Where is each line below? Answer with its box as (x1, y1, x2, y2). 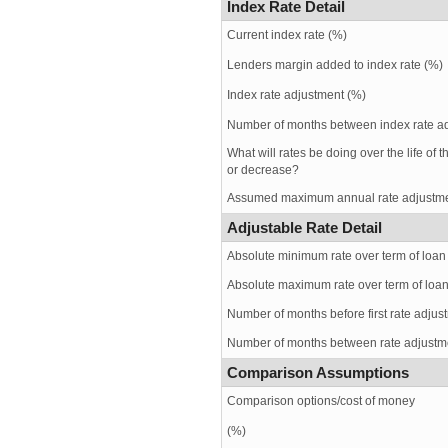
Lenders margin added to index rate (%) (227, 57, 443, 72)
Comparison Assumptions (227, 363, 409, 381)
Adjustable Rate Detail (227, 218, 382, 236)
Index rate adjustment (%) (227, 87, 366, 102)
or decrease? (227, 162, 299, 177)
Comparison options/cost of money (227, 393, 415, 408)
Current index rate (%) (227, 27, 347, 42)
